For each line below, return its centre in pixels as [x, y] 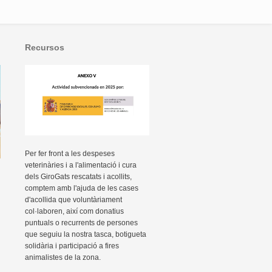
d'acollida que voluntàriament [73, 199]
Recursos [45, 48]
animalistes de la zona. [63, 257]
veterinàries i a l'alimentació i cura [81, 165]
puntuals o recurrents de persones [81, 223]
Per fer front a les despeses [70, 153]
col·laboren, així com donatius [74, 211]
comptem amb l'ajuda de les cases [82, 188]
